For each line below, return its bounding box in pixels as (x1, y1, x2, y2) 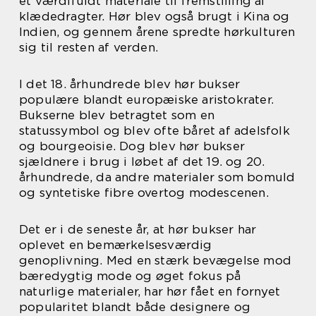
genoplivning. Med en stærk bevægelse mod (19, 253, 292, 267)
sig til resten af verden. (19, 40, 158, 54)
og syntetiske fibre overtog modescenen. (19, 186, 269, 200)
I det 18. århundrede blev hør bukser (19, 77, 241, 91)
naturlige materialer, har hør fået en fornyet (19, 284, 281, 298)
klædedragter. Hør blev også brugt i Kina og (19, 9, 290, 23)
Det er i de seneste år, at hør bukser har (19, 222, 257, 236)
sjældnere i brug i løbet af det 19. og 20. (19, 154, 265, 169)
